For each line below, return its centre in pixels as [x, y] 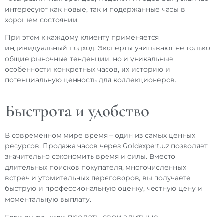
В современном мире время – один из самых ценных [100, 135]
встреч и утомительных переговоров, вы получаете [98, 178]
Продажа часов [70, 146]
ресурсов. [24, 146]
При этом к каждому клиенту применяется [82, 37]
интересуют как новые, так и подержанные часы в [95, 9]
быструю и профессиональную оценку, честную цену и [104, 189]
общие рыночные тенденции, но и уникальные [89, 58]
